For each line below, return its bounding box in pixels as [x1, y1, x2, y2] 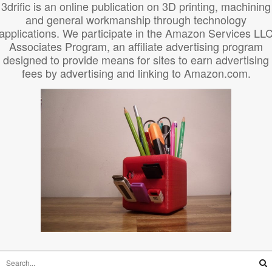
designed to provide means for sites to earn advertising [3, 52, 269, 68]
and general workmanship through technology [25, 12, 246, 28]
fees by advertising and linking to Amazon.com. [21, 65, 251, 81]
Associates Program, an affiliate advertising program [9, 38, 263, 55]
